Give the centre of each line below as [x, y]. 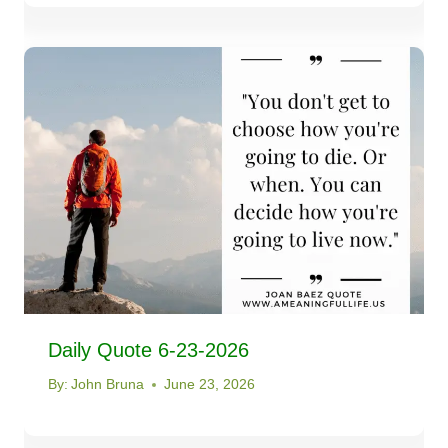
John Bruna [108, 385]
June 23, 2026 [210, 385]
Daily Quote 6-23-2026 [148, 349]
